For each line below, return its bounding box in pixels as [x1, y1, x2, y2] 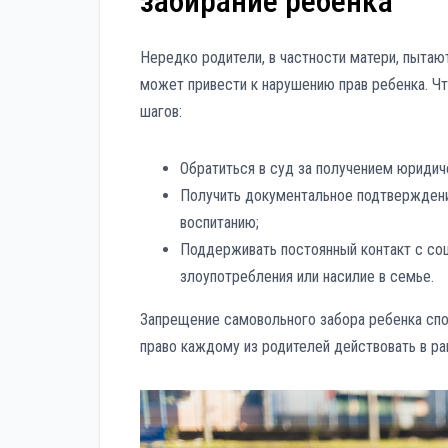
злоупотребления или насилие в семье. [180, 267, 434, 287]
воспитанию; [180, 213, 259, 233]
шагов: [140, 102, 182, 122]
